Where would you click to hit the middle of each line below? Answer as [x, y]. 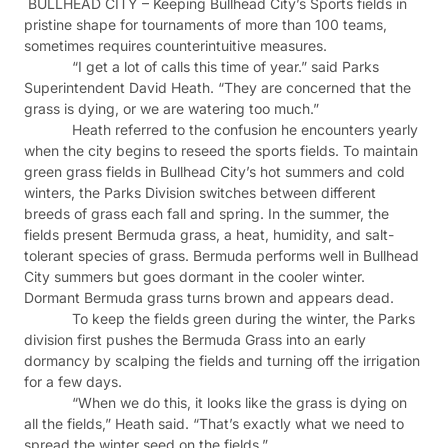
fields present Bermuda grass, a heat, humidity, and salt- [209, 234]
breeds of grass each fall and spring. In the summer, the [206, 213]
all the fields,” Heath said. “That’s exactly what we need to [214, 423]
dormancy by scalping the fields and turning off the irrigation [222, 360]
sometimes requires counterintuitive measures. [179, 45]
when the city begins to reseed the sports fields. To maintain [221, 150]
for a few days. [77, 381]
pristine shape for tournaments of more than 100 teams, [205, 24]
